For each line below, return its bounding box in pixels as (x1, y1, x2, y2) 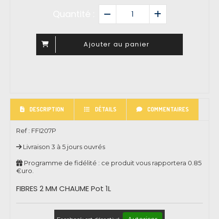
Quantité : (52, 7, 95, 20)
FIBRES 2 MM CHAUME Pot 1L (16, 183, 111, 194)
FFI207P (31, 126, 56, 134)
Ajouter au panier (84, 39, 150, 49)
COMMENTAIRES (147, 105, 189, 113)
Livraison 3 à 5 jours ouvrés (23, 142, 105, 151)
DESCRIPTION (29, 105, 64, 113)
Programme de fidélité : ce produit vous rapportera (22, 158, 188, 167)
